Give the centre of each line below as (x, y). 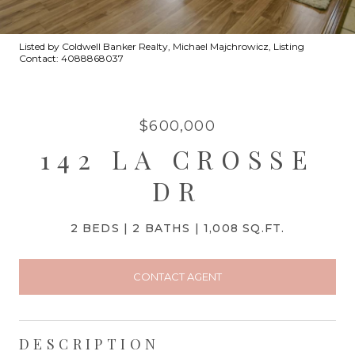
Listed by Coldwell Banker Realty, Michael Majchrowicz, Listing (162, 46)
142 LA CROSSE (177, 159)
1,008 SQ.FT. (244, 228)
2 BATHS (162, 228)
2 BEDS (95, 228)
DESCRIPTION (90, 344)
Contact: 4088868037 (71, 58)
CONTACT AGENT (177, 276)
